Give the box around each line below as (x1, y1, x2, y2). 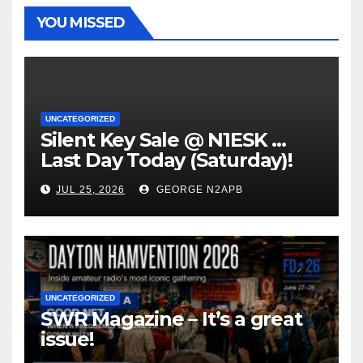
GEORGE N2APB (153, 183, 243, 195)
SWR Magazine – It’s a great (41, 306, 302, 331)
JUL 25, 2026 (56, 183, 125, 195)
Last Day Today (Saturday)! (41, 147, 293, 172)
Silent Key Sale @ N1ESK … (41, 127, 286, 152)
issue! (41, 327, 94, 351)
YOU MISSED (36, 13, 125, 32)
